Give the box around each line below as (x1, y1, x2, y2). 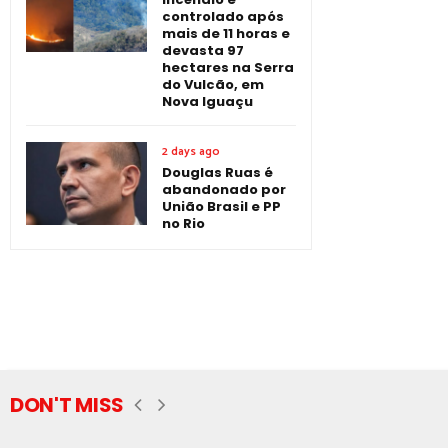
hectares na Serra (162, 57, 294, 77)
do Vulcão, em (162, 74, 264, 94)
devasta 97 (162, 40, 244, 60)
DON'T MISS (10, 390, 124, 419)
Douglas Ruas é (162, 162, 273, 182)
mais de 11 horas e (162, 23, 290, 43)
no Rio (162, 213, 205, 233)
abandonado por (162, 179, 286, 199)
